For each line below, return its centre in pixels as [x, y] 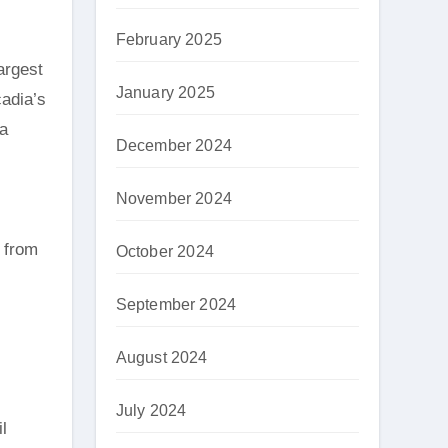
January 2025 [165, 92]
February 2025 [169, 39]
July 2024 [151, 410]
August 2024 [161, 357]
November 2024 [174, 198]
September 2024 [176, 304]
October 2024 [164, 251]
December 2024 [174, 145]
